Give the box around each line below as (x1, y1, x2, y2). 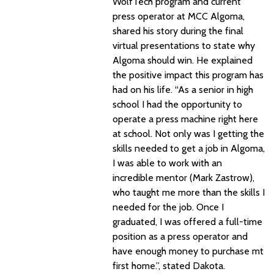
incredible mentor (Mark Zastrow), (113, 172, 254, 183)
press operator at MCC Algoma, (113, 10, 245, 22)
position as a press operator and (113, 231, 248, 242)
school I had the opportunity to (113, 98, 242, 110)
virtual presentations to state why (113, 40, 255, 51)
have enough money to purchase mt (113, 245, 264, 257)
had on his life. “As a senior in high (113, 84, 253, 95)
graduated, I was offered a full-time (113, 216, 262, 228)
